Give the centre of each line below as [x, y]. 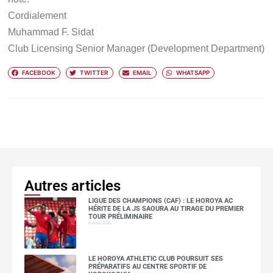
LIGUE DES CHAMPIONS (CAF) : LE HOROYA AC [160, 201]
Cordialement [37, 15]
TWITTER [94, 73]
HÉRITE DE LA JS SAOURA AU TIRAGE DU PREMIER [166, 209]
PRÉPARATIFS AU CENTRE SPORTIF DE [147, 266]
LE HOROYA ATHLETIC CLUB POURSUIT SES [155, 258]
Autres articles [73, 186]
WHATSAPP [193, 73]
